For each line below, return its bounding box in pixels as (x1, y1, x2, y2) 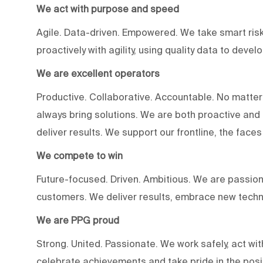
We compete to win (36, 150, 123, 161)
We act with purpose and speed (36, 3, 179, 14)
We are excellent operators (36, 68, 160, 79)
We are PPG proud (36, 214, 119, 225)
